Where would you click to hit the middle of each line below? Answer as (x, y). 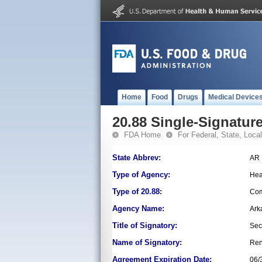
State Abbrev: (137, 158)
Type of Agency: (141, 175)
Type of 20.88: (137, 192)
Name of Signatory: (147, 242)
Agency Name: (138, 208)
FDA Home (142, 135)
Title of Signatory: (145, 225)
